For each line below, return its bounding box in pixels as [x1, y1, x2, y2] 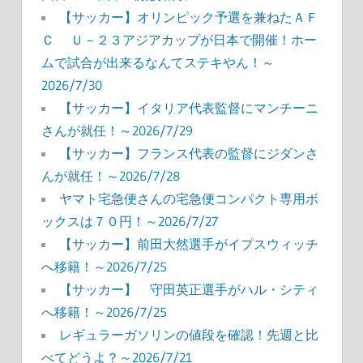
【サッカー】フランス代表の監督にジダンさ [58, 145, 318, 162]
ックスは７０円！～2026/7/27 [41, 213, 218, 230]
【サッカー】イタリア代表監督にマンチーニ [58, 100, 318, 117]
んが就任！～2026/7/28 [41, 168, 180, 185]
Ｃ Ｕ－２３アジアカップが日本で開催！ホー [41, 32, 317, 49]
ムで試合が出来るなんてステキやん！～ [41, 54, 275, 71]
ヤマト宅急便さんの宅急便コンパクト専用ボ [58, 190, 318, 207]
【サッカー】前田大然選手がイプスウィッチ [58, 236, 318, 253]
